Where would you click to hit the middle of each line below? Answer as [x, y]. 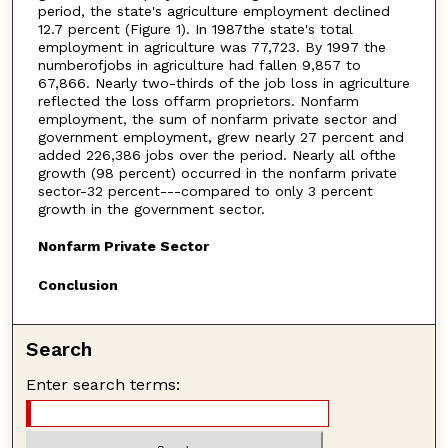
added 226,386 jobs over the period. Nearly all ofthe [216, 155]
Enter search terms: [103, 385]
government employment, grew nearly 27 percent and [220, 137]
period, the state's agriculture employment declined [213, 11]
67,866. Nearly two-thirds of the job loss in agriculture [223, 83]
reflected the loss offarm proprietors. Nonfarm [198, 101]
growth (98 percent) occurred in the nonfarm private [217, 173]
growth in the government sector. [151, 209]
